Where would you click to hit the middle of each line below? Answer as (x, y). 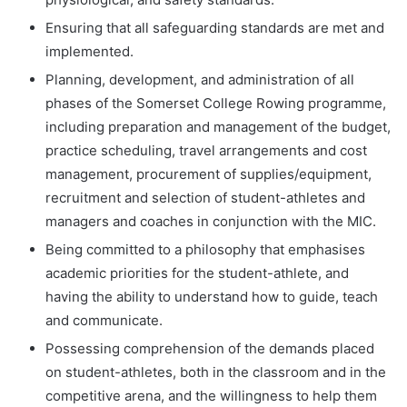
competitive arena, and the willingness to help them (211, 395)
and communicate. (104, 320)
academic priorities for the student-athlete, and (197, 273)
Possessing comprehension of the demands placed (210, 348)
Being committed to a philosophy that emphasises (205, 249)
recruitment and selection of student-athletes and (205, 197)
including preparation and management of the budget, (218, 126)
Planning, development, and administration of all (200, 79)
